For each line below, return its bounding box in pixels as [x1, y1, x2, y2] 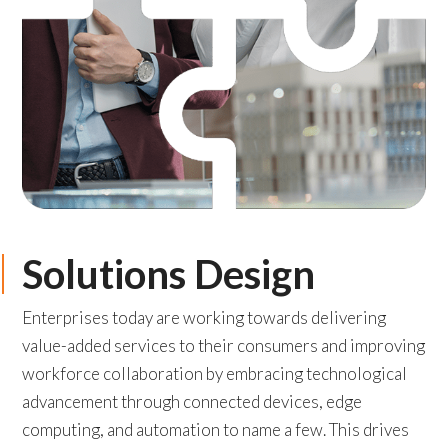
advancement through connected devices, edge [22, 391, 363, 413]
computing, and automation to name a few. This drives [22, 419, 410, 441]
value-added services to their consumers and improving [22, 335, 426, 357]
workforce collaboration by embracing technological [22, 363, 408, 385]
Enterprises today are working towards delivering [22, 307, 387, 329]
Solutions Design [22, 250, 316, 299]
